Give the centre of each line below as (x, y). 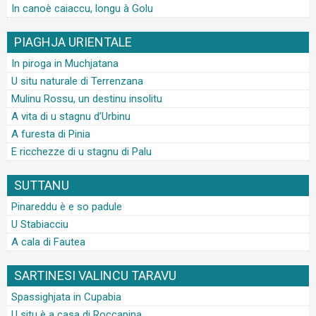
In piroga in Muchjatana (65, 63)
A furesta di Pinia (51, 134)
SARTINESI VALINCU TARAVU (95, 275)
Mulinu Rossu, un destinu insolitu (87, 99)
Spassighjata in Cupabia (66, 297)
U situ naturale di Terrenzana (77, 81)
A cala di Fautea (48, 242)
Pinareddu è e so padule (67, 207)
